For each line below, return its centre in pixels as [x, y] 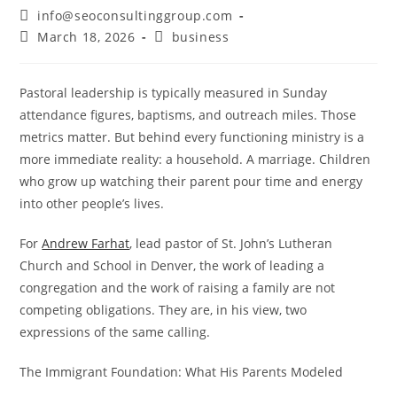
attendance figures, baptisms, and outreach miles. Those [188, 115]
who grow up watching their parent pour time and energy [191, 181]
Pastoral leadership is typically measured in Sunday [174, 93]
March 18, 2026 [86, 37]
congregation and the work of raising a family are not [178, 288]
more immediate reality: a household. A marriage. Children [195, 159]
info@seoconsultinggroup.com [135, 16]
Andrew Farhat [86, 243]
